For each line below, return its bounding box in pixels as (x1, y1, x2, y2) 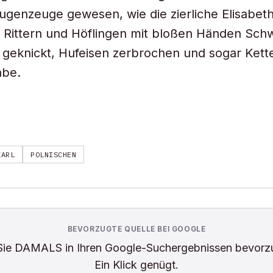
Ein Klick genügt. (94, 258, 179, 271)
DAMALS (14, 241, 62, 254)
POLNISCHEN (30, 150, 77, 159)
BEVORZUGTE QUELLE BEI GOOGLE (67, 224, 206, 233)
